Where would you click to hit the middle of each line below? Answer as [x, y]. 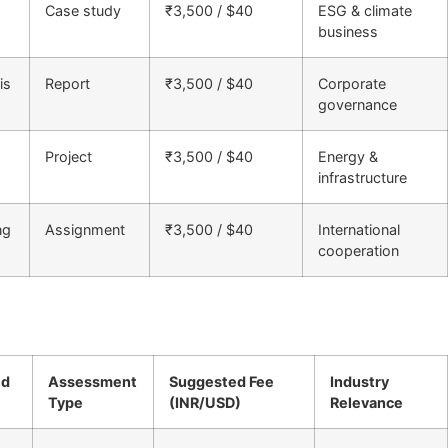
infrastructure [362, 178]
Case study [83, 11]
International [359, 230]
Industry [359, 381]
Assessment [92, 381]
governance [357, 105]
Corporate [352, 84]
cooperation [358, 251]
